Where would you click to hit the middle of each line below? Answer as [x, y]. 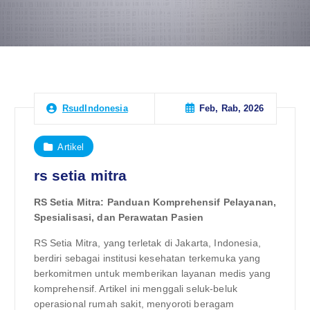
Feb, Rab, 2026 [231, 109]
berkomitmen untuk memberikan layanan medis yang [152, 273]
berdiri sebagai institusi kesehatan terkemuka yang [147, 258]
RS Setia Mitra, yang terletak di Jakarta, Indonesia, [147, 243]
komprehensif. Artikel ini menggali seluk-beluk [135, 288]
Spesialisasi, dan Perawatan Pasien [119, 218]
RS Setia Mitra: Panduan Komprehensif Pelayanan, [155, 202]
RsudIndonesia [95, 109]
